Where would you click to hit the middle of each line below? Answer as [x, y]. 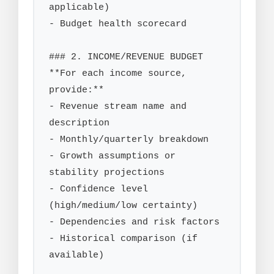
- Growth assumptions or [112, 156]
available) [76, 255]
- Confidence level [98, 189]
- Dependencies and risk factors [134, 222]
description [79, 123]
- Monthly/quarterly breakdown [129, 140]
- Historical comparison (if [123, 239]
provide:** [76, 90]
